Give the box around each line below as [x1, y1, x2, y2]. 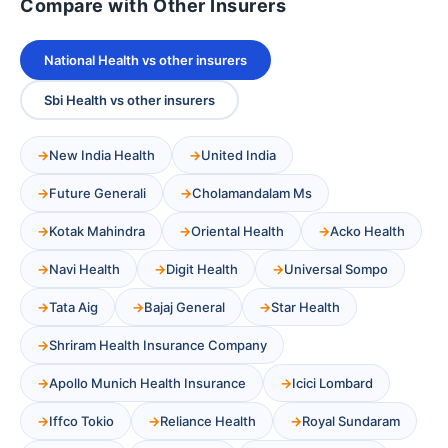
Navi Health [49, 261, 120, 278]
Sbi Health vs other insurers [44, 92, 215, 109]
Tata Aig [49, 299, 98, 316]
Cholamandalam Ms [192, 185, 312, 202]
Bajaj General [144, 299, 225, 316]
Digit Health [166, 261, 238, 278]
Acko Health [330, 223, 405, 240]
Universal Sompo [284, 261, 388, 278]
